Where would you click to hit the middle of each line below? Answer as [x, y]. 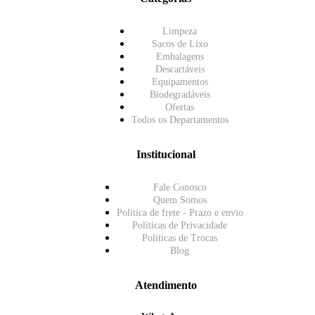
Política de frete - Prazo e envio [180, 213]
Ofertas [180, 108]
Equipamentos [180, 82]
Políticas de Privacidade [180, 226]
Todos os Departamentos [180, 120]
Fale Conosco [180, 188]
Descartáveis [180, 70]
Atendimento [166, 285]
